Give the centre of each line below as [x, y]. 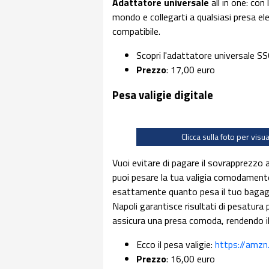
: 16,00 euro [191, 259]
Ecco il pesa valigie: [176, 244]
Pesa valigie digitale [163, 95]
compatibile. [136, 31]
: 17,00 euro [191, 69]
